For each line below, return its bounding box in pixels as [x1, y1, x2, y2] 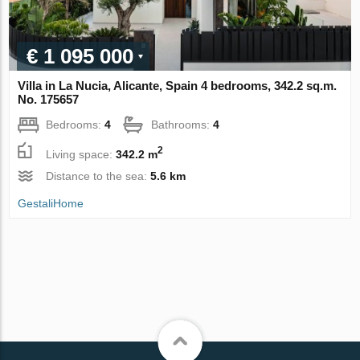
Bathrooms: [151, 118, 214, 132]
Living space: [46, 147, 117, 161]
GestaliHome [18, 197, 84, 211]
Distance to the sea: [46, 170, 151, 183]
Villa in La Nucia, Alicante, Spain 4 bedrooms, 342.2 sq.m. [18, 79, 337, 93]
